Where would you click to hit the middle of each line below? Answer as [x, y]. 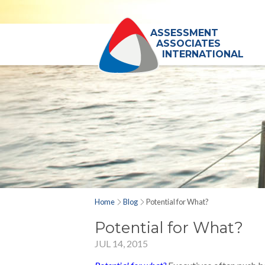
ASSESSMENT [184, 33]
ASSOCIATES [188, 43]
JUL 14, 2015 [121, 243]
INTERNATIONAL [203, 54]
